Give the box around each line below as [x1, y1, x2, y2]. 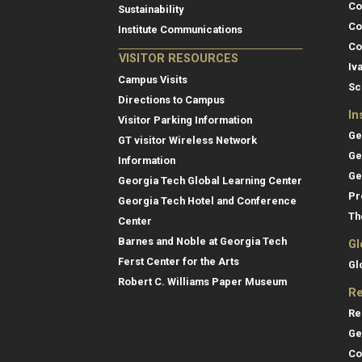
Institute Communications [118, 23, 242, 36]
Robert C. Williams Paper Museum [118, 276, 287, 288]
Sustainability [118, 3, 183, 16]
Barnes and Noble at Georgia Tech [118, 235, 287, 248]
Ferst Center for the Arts [118, 255, 239, 268]
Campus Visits [118, 74, 187, 86]
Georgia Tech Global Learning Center [118, 175, 302, 187]
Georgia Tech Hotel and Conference [118, 195, 297, 208]
